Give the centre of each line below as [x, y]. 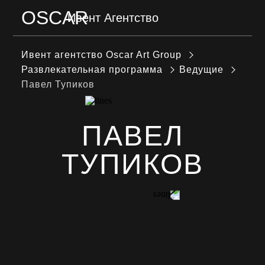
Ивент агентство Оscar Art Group [102, 55]
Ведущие [202, 70]
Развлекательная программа [92, 70]
